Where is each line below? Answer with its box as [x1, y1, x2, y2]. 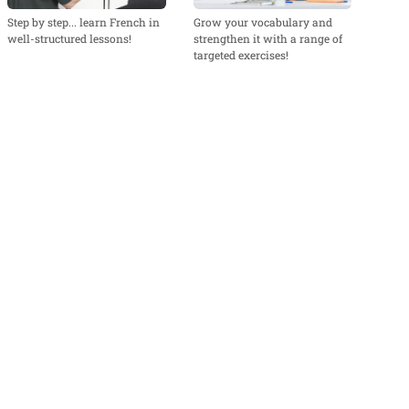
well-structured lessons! [6, 30, 131, 46]
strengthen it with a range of [193, 30, 342, 46]
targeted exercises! [193, 47, 288, 62]
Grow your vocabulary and [193, 14, 332, 29]
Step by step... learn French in [6, 14, 160, 29]
